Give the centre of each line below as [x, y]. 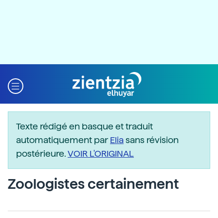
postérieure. [42, 154]
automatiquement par [63, 140]
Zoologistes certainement [93, 184]
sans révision [151, 140]
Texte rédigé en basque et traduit [84, 126]
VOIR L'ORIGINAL [101, 154]
